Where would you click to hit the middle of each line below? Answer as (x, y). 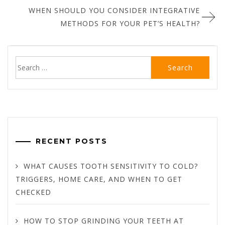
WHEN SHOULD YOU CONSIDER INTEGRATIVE (114, 10)
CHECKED (33, 192)
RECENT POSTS (72, 141)
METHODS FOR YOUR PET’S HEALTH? (130, 23)
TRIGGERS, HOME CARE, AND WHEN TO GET (99, 179)
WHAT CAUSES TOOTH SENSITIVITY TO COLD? (111, 166)
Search (26, 62)
